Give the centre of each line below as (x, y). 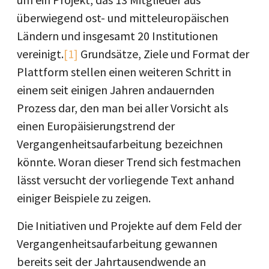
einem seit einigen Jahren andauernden (116, 90)
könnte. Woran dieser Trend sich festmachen (129, 162)
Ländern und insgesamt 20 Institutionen (117, 36)
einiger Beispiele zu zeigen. (84, 198)
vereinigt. (40, 54)
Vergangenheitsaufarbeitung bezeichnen (120, 144)
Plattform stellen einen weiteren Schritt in (124, 72)
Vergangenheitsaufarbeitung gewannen (117, 243)
